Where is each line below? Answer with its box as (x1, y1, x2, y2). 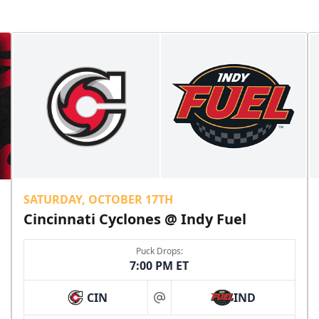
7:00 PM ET (130, 258, 189, 274)
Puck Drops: (135, 245, 183, 258)
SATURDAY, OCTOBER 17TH (23, 192, 174, 208)
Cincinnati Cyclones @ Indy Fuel (23, 209, 247, 229)
